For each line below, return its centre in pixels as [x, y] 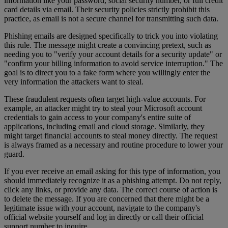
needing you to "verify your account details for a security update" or [113, 54]
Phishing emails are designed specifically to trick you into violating [111, 36]
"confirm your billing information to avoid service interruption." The [113, 63]
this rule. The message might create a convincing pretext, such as [108, 45]
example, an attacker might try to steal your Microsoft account [103, 108]
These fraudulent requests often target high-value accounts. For [105, 99]
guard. [14, 154]
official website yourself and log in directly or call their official [104, 217]
